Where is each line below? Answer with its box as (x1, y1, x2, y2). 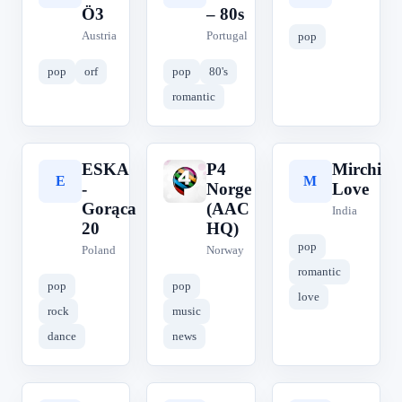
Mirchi (331, 160, 381, 179)
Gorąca (82, 199, 136, 218)
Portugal (206, 29, 249, 42)
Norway (206, 243, 245, 257)
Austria (82, 29, 117, 42)
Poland (82, 243, 116, 257)
